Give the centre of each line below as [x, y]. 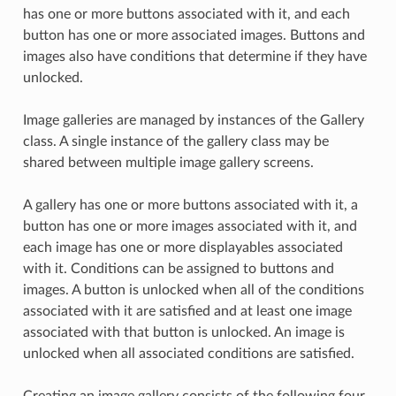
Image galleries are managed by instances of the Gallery [193, 120]
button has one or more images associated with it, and [190, 226]
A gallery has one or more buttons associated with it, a [190, 205]
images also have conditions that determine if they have [194, 56]
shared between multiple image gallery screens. [168, 162]
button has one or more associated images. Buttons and [194, 35]
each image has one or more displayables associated [183, 247]
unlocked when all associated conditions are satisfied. [188, 353]
